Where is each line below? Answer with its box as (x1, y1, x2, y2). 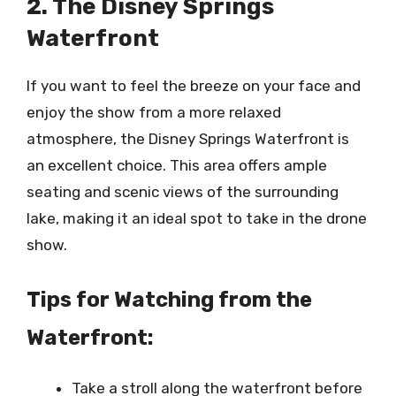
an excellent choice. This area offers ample (27, 156, 327, 174)
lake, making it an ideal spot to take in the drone (27, 209, 367, 227)
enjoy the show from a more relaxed (27, 103, 281, 121)
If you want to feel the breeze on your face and (27, 77, 361, 95)
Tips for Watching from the (27, 286, 312, 312)
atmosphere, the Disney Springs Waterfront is (27, 130, 349, 148)
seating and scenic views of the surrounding (27, 183, 339, 201)
